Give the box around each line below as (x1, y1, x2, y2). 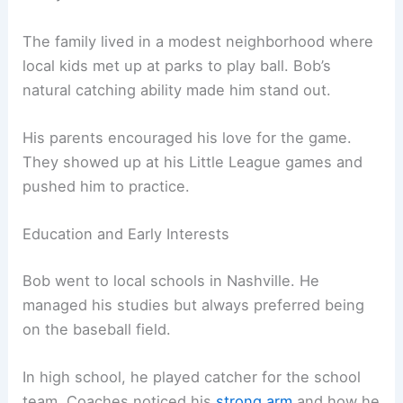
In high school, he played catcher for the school (22, 367, 362, 386)
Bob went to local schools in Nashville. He (22, 271, 320, 290)
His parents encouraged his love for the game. (22, 128, 353, 147)
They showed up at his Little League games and (22, 152, 363, 171)
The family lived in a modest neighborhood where (22, 31, 374, 50)
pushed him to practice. (22, 176, 191, 195)
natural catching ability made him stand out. (22, 80, 332, 99)
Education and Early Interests (22, 225, 230, 244)
